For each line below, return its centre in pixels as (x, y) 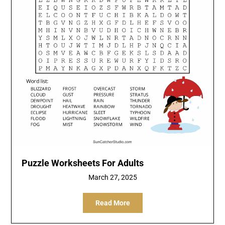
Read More (113, 203)
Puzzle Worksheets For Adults (83, 163)
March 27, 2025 (113, 178)
